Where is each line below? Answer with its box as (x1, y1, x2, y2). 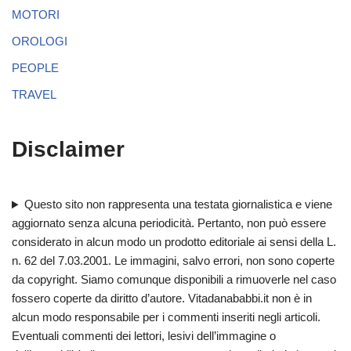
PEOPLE (12, 61, 59, 75)
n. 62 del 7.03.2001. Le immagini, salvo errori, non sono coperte (12, 254, 335, 268)
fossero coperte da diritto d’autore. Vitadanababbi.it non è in (12, 291, 312, 306)
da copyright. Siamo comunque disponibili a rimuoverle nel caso (12, 273, 336, 287)
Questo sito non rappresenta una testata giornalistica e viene (24, 197, 332, 212)
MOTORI (12, 8, 60, 22)
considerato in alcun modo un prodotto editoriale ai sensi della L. (12, 235, 336, 249)
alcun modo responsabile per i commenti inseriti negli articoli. (12, 310, 320, 324)
